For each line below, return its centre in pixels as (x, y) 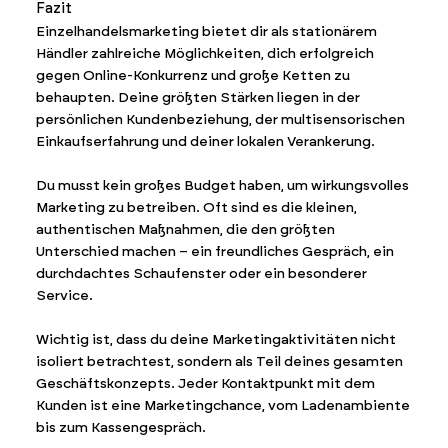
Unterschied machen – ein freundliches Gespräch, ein (214, 251)
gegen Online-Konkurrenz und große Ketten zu (192, 75)
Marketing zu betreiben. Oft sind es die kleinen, (196, 207)
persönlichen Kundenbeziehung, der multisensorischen (220, 119)
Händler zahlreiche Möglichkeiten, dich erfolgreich (204, 53)
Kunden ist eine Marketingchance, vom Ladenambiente (222, 405)
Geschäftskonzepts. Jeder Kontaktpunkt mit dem (205, 383)
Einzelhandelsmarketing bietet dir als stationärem (206, 31)
